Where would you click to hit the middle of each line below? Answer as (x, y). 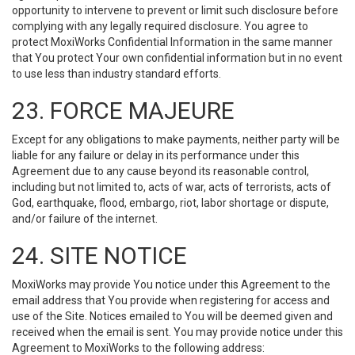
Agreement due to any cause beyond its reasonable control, (160, 171)
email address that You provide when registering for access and (171, 300)
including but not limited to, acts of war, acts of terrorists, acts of (172, 187)
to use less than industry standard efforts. (116, 74)
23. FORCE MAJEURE (123, 111)
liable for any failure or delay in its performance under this (156, 155)
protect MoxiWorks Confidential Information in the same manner (172, 42)
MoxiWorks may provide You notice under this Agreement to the (171, 284)
